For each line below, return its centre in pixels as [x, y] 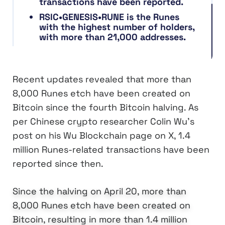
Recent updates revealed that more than [102, 79]
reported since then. [58, 164]
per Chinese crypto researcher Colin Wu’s [103, 122]
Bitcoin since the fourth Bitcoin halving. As [105, 107]
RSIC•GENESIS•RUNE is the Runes [109, 17]
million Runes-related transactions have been [111, 150]
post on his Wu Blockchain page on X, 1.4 [101, 136]
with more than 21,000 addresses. [113, 37]
